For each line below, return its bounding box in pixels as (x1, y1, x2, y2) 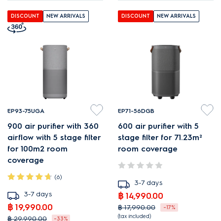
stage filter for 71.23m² (118, 133, 202, 142)
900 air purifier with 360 (7, 121, 99, 131)
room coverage (118, 144, 178, 153)
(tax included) (118, 213, 151, 220)
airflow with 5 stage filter (7, 133, 101, 142)
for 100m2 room (7, 144, 68, 153)
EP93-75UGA (7, 107, 44, 114)
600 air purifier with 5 (118, 121, 199, 131)
